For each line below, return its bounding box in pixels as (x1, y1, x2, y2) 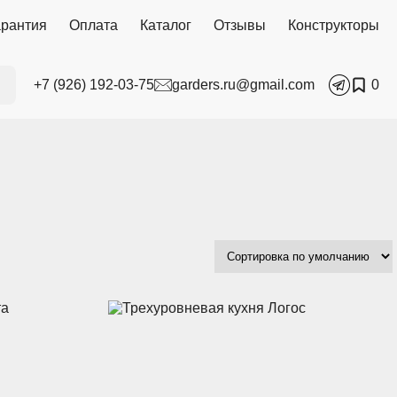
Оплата (69, 18, 118, 33)
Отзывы (214, 18, 266, 33)
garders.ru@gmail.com (172, 77, 315, 92)
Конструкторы (288, 18, 379, 33)
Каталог (140, 18, 191, 33)
